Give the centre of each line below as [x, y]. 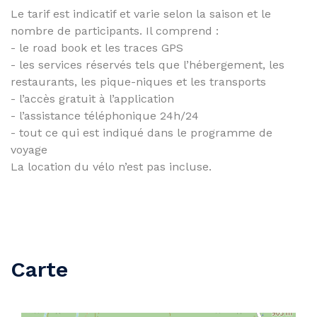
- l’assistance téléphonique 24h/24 [105, 116]
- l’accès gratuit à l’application [92, 99]
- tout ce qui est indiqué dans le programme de [142, 133]
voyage [29, 150]
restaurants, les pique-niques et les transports [138, 82]
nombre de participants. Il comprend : [115, 31]
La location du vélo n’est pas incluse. [111, 167]
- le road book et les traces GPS [97, 48]
